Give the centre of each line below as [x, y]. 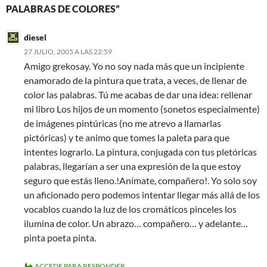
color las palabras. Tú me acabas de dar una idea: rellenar [138, 94]
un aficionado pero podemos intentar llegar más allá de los [142, 195]
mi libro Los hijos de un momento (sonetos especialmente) [142, 109]
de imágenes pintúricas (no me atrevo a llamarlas [122, 123]
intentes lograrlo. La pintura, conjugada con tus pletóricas [140, 152]
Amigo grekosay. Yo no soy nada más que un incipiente [134, 66]
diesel [35, 37]
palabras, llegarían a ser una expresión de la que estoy [132, 166]
